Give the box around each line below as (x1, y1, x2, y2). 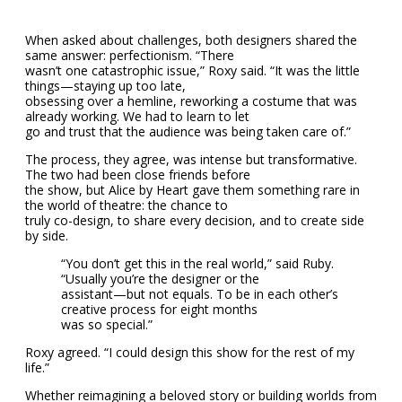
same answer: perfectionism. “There (25, 47, 234, 65)
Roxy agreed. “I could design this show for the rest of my (25, 344, 354, 362)
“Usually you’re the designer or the (61, 270, 259, 288)
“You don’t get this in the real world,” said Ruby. (61, 255, 334, 273)
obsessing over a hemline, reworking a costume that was (25, 92, 357, 110)
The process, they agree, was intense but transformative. (25, 151, 357, 169)
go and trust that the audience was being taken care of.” (25, 123, 351, 141)
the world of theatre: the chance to (25, 197, 228, 214)
